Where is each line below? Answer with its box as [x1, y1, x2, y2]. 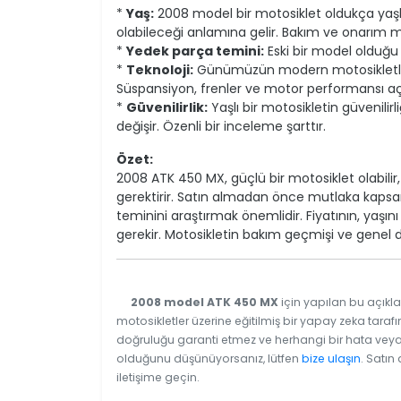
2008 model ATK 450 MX [131, 294, 278, 310]
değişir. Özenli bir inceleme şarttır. [116, 116, 326, 135]
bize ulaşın [302, 350, 361, 366]
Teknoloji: [126, 60, 193, 79]
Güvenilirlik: [126, 98, 208, 116]
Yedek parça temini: [126, 41, 264, 60]
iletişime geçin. [116, 369, 200, 385]
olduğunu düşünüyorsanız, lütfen [116, 350, 302, 366]
